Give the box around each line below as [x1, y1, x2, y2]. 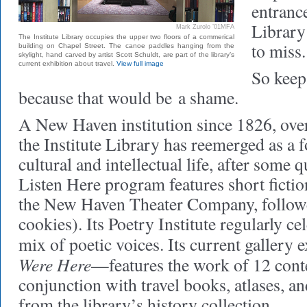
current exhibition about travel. [19, 60, 116, 67]
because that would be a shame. [19, 86, 238, 109]
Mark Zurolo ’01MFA [176, 23, 234, 30]
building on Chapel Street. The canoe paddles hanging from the [19, 42, 234, 49]
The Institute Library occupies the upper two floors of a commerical [19, 33, 234, 40]
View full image [116, 60, 164, 67]
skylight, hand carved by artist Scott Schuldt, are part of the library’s [19, 51, 234, 58]
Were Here [19, 252, 91, 276]
